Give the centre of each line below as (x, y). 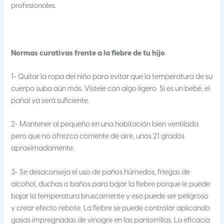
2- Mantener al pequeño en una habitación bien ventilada (105, 125)
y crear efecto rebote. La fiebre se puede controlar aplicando (111, 208)
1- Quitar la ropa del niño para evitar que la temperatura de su (112, 77)
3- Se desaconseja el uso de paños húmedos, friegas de (101, 172)
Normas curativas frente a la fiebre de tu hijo (88, 53)
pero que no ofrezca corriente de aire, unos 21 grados (98, 137)
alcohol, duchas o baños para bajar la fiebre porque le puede (111, 184)
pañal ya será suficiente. (50, 101)
